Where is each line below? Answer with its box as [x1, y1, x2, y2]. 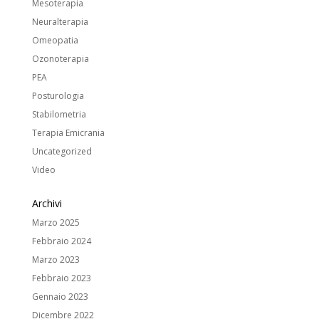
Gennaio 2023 [31, 291, 88, 303]
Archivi [31, 197, 62, 211]
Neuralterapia [31, 16, 88, 28]
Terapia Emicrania [31, 127, 105, 140]
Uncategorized [31, 145, 92, 158]
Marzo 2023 [31, 253, 80, 266]
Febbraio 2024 [31, 235, 91, 248]
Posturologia [31, 90, 84, 103]
